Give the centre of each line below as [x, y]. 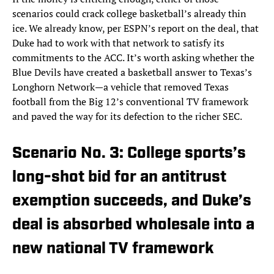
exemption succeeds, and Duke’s [132, 202]
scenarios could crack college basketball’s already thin [129, 14]
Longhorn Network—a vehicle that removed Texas [120, 87]
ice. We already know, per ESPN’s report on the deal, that [135, 28]
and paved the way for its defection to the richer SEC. [127, 117]
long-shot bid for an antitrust [119, 178]
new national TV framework [113, 250]
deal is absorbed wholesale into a [133, 226]
